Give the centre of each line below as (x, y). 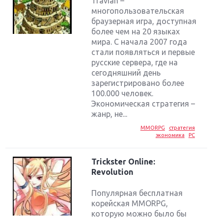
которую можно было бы (139, 213)
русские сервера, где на (135, 63)
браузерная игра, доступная (144, 21)
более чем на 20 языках (136, 32)
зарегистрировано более (138, 83)
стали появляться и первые (143, 52)
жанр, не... (110, 114)
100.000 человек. (123, 94)
